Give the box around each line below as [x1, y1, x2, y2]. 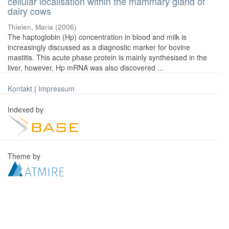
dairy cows [8, 4, 51, 17]
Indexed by [8, 104, 45, 114]
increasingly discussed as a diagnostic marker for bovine [8, 42, 190, 52]
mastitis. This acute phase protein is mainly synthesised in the [8, 52, 207, 62]
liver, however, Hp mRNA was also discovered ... [8, 62, 164, 73]
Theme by [8, 151, 42, 161]
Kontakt [8, 83, 32, 94]
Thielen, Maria [8, 22, 53, 32]
